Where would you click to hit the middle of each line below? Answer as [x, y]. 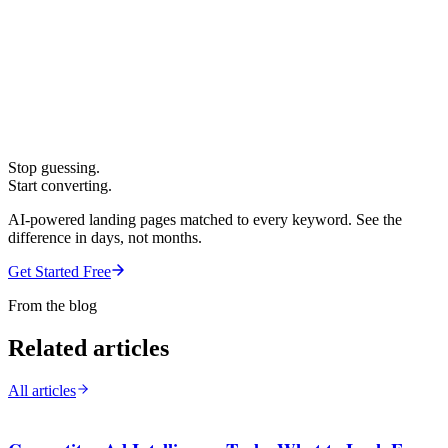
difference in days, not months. [105, 237]
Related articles [88, 347]
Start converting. [60, 185]
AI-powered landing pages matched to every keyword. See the [205, 219]
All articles [42, 390]
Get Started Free [59, 271]
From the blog [52, 305]
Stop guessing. [54, 167]
